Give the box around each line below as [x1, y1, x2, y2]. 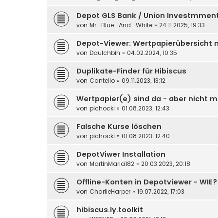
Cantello [90, 76, 115, 85]
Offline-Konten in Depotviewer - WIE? [76, 177, 217, 187]
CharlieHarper [90, 187, 130, 196]
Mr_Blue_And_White [90, 20, 152, 29]
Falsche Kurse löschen [76, 121, 162, 131]
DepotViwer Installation [76, 149, 165, 159]
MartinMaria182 [90, 159, 134, 168]
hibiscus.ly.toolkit [76, 204, 143, 215]
